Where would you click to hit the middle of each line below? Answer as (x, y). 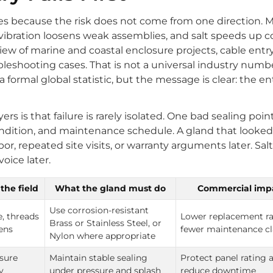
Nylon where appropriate (103, 236)
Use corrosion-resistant (99, 210)
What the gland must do (110, 188)
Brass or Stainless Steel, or (106, 223)
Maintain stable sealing (99, 257)
